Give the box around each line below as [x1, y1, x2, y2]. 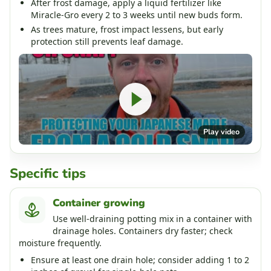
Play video [203, 126, 240, 137]
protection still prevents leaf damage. [31, 35, 183, 47]
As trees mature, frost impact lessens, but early [31, 23, 223, 35]
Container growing [53, 195, 145, 210]
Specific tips [10, 164, 86, 183]
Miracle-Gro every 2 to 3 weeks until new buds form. [31, 8, 243, 21]
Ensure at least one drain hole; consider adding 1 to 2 [31, 253, 249, 266]
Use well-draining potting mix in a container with [53, 212, 252, 224]
